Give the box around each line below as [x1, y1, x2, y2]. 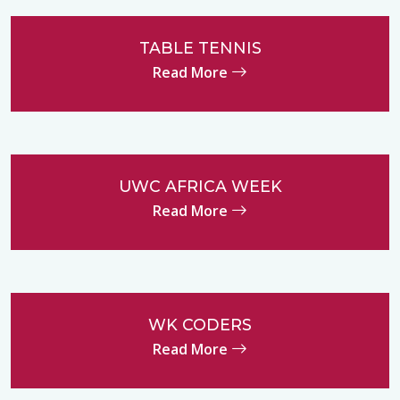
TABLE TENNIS [138, 38, 262, 58]
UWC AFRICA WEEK [118, 177, 282, 196]
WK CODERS [148, 315, 252, 335]
